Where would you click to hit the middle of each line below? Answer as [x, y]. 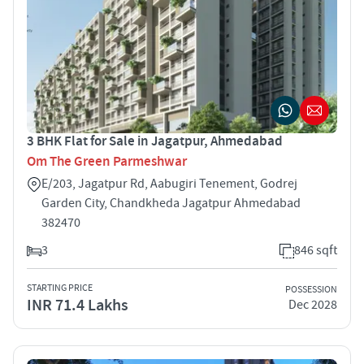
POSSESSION [311, 290]
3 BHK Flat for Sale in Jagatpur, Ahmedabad [155, 141]
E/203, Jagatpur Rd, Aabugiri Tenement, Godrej [169, 183]
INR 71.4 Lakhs [78, 305]
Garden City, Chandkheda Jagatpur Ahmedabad [171, 203]
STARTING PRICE [60, 288]
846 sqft [316, 250]
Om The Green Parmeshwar [107, 161]
